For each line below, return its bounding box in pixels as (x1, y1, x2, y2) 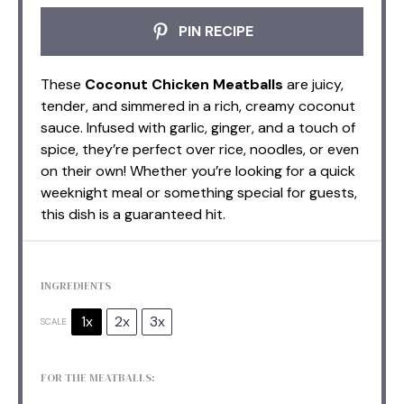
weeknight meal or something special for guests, (41, 182, 357, 202)
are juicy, (283, 74, 344, 94)
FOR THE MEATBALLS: (41, 370, 155, 385)
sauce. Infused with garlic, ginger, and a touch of (41, 117, 355, 137)
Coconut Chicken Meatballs (85, 74, 283, 94)
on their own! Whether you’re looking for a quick (41, 161, 355, 180)
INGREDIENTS (41, 278, 111, 293)
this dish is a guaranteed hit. (41, 204, 225, 224)
